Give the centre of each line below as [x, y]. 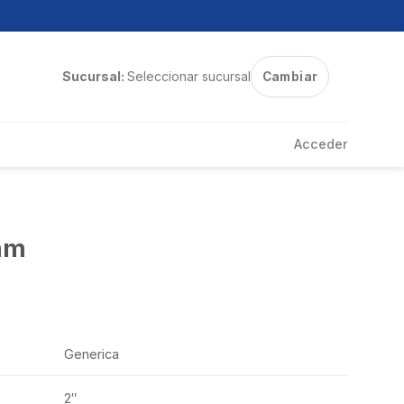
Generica [91, 353]
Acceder [321, 144]
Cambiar [290, 77]
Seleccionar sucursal [188, 76]
